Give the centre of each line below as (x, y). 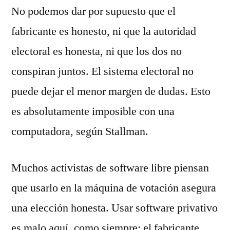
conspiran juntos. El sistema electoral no (102, 71)
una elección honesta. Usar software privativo (114, 208)
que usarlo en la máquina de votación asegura (114, 188)
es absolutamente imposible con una (93, 111)
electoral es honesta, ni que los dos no (97, 51)
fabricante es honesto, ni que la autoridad (104, 31)
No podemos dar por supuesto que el (93, 11)
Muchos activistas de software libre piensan (110, 168)
